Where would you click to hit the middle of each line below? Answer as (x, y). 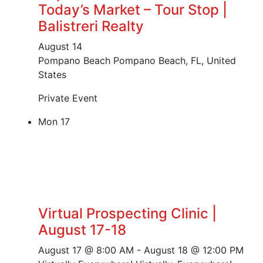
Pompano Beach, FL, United (175, 61)
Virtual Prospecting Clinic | (127, 214)
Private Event (68, 98)
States (52, 75)
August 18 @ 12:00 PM (194, 250)
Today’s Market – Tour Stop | (133, 10)
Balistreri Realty (91, 26)
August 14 (60, 47)
